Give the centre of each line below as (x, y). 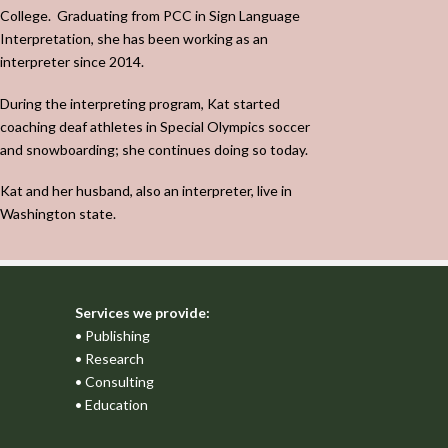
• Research (109, 358)
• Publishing (112, 335)
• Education (111, 404)
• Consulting (114, 381)
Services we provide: (142, 312)
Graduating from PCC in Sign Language (178, 16)
